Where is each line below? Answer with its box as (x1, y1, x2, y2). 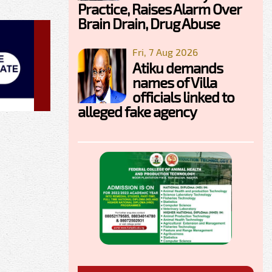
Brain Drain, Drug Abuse (78, 14, 220, 32)
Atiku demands (132, 58, 223, 76)
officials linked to (132, 87, 234, 106)
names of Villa (132, 73, 217, 91)
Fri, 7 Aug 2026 (132, 46, 198, 58)
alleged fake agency (78, 102, 197, 120)
